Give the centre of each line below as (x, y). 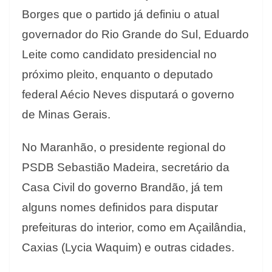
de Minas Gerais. (66, 115)
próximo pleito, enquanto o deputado (117, 75)
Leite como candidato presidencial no (119, 55)
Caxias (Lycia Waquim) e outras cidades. (128, 248)
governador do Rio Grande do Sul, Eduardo (135, 35)
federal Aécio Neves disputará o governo (128, 95)
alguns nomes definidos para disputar (120, 208)
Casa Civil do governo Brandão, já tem (122, 188)
